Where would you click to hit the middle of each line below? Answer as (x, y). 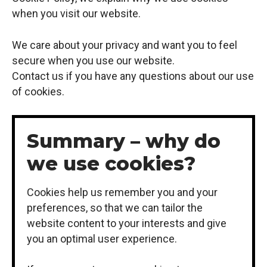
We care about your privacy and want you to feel (125, 45)
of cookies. (38, 91)
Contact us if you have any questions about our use (133, 76)
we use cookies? (111, 164)
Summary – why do (124, 141)
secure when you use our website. (93, 60)
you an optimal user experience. (102, 238)
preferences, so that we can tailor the (115, 207)
